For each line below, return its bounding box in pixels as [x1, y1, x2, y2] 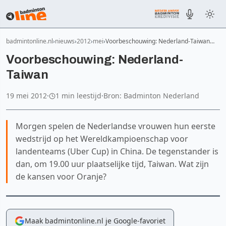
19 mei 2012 [6, 91, 47, 100]
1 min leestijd [55, 91, 101, 100]
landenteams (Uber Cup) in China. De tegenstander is [16, 146, 218, 157]
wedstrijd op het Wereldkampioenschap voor [16, 133, 188, 144]
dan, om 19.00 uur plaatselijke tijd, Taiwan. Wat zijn [16, 158, 209, 169]
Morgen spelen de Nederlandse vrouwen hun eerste [16, 121, 215, 132]
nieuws [55, 37, 75, 45]
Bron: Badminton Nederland [103, 91, 199, 100]
